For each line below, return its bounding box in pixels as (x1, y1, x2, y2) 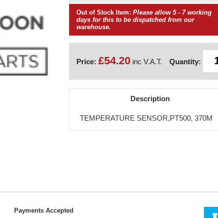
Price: (76, 57, 98, 66)
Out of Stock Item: (76, 9, 131, 16)
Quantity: (169, 57, 201, 66)
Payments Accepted (14, 207, 73, 214)
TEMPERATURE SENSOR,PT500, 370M (80, 114, 213, 123)
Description (130, 94, 170, 103)
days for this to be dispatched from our (76, 16, 194, 23)
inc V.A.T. (130, 57, 162, 66)
